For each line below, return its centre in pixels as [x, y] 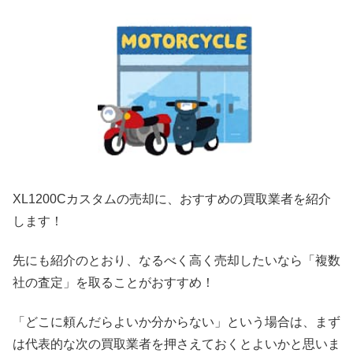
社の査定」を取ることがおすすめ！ [113, 282]
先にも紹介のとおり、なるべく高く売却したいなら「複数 [176, 260]
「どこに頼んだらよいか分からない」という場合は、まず [176, 322]
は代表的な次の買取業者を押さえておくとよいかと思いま [176, 344]
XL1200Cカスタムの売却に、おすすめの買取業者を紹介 [172, 199]
